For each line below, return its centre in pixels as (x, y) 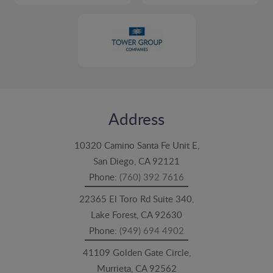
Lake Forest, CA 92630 (136, 214)
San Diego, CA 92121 (136, 161)
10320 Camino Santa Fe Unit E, (136, 145)
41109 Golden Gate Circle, (136, 252)
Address (136, 118)
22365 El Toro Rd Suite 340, (136, 198)
